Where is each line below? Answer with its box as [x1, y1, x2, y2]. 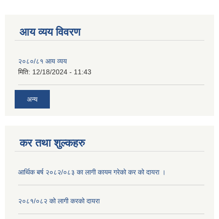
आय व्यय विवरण [20, 25, 80, 38]
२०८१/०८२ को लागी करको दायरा [18, 197, 100, 205]
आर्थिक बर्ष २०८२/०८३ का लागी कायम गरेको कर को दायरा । [18, 168, 166, 176]
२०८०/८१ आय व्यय [18, 57, 67, 65]
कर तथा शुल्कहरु [20, 137, 85, 150]
